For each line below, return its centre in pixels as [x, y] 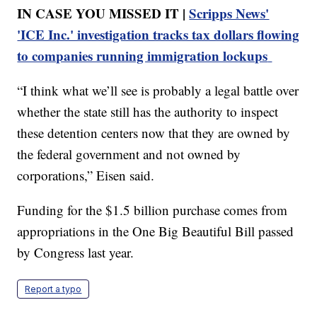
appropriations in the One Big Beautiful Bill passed [156, 231]
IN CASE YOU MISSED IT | [103, 13]
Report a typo [53, 289]
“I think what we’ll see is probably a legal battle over [158, 90]
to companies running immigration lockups [143, 55]
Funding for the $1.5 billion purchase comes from [152, 209]
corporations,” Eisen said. [86, 175]
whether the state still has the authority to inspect [148, 111]
